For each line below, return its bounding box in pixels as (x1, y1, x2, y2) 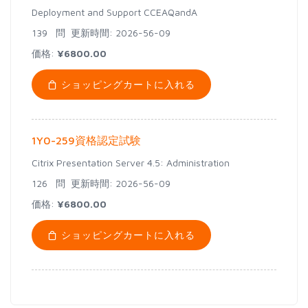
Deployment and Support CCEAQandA (32, 6, 197, 18)
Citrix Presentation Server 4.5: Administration (32, 157, 230, 168)
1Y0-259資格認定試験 (32, 134, 141, 146)
